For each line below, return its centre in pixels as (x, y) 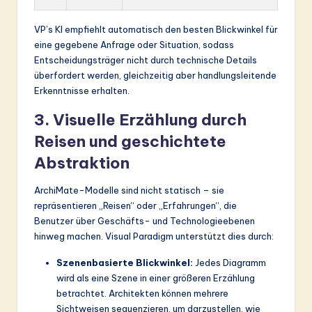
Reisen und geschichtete (130, 141)
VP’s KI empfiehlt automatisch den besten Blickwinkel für (156, 29)
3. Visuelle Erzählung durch (140, 119)
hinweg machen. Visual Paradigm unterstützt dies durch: (154, 236)
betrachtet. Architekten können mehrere (142, 293)
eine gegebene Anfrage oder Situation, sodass (134, 44)
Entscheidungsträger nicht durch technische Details (146, 60)
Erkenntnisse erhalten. (82, 90)
